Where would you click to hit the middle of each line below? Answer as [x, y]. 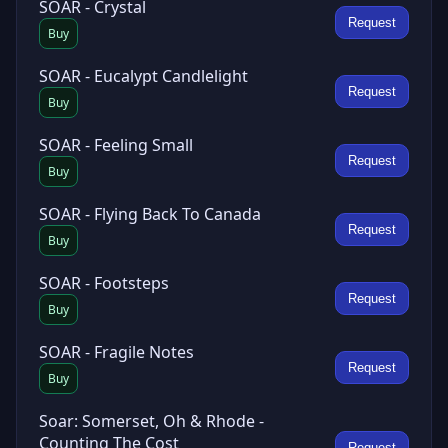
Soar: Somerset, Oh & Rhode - [151, 421]
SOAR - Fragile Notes [116, 352]
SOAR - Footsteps [104, 283]
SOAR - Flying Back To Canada [150, 214]
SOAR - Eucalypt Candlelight [143, 76]
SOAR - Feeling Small [116, 145]
